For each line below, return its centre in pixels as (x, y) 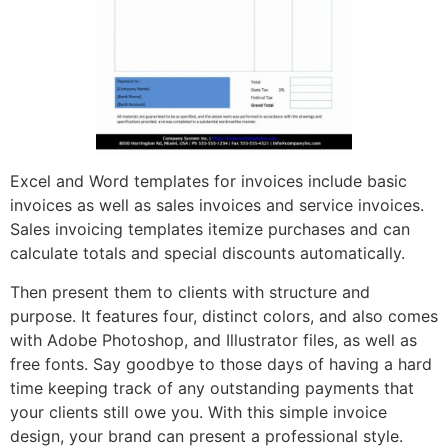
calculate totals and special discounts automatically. (207, 253)
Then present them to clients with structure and (190, 291)
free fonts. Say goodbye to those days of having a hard (221, 363)
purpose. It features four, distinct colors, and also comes (224, 315)
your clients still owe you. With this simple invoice (198, 411)
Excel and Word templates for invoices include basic (208, 181)
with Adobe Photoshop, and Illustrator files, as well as (213, 339)
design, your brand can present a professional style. (206, 435)
